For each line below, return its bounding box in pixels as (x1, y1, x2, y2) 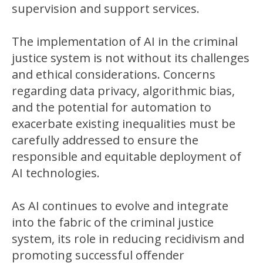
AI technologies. (12, 164, 100, 181)
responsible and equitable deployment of (12, 148, 241, 164)
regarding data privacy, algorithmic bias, (12, 82, 235, 99)
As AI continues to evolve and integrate (12, 197, 228, 214)
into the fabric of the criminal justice (12, 214, 214, 230)
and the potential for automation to (12, 99, 211, 115)
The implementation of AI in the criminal (12, 33, 238, 49)
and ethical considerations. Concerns (12, 66, 215, 82)
